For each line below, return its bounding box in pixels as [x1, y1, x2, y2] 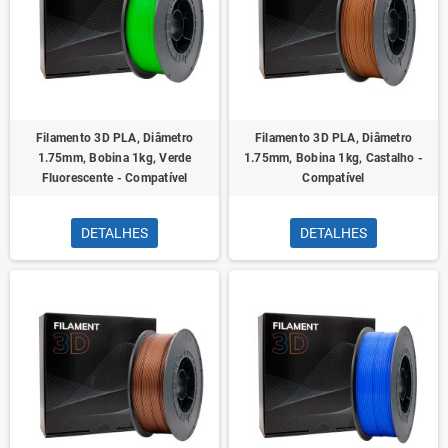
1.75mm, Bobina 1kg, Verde [37, 151, 192, 165]
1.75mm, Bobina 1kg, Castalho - [243, 151, 424, 165]
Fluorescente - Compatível [41, 171, 188, 185]
